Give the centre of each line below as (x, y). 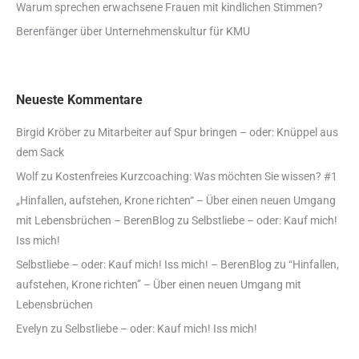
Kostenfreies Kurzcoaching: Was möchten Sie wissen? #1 (196, 177)
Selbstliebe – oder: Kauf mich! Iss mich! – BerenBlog (144, 265)
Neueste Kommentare (79, 100)
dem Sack (40, 153)
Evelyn (32, 329)
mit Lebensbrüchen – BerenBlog (95, 221)
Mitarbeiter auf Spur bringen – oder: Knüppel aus (218, 133)
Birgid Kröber (48, 133)
